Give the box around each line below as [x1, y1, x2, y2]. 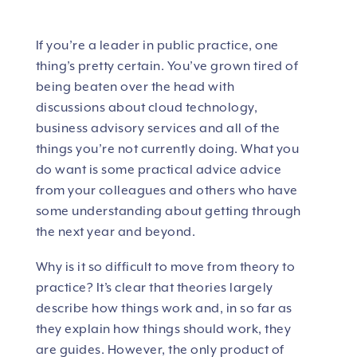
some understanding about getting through [35, 204, 301, 219]
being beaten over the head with [35, 80, 235, 95]
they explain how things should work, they [35, 322, 292, 337]
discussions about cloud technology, [35, 100, 258, 116]
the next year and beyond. [35, 225, 196, 240]
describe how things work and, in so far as [35, 301, 292, 316]
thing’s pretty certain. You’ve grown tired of [35, 59, 299, 74]
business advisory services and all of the [35, 121, 280, 136]
